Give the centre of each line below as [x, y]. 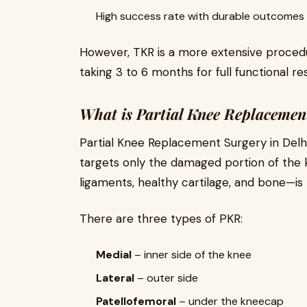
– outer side [166, 278]
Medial [114, 254]
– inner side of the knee [192, 254]
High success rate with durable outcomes [200, 16]
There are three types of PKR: [161, 218]
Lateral [115, 278]
